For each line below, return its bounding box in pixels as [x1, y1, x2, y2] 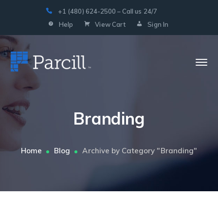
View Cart [95, 20, 126, 28]
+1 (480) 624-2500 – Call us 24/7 [58, 7, 157, 15]
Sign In [147, 20, 168, 28]
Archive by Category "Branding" [82, 146, 197, 155]
